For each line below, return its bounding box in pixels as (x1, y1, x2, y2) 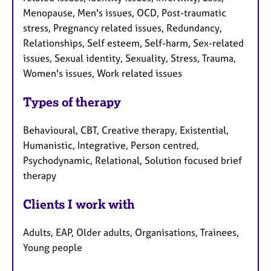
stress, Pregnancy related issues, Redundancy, (23, 22, 222, 34)
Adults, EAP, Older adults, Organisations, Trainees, (23, 226, 239, 238)
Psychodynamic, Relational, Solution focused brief (23, 154, 242, 167)
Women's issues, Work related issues (23, 67, 182, 80)
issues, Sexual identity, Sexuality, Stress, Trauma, (23, 52, 236, 65)
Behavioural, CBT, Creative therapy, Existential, (23, 124, 229, 137)
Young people (23, 241, 82, 253)
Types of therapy (23, 94, 121, 110)
